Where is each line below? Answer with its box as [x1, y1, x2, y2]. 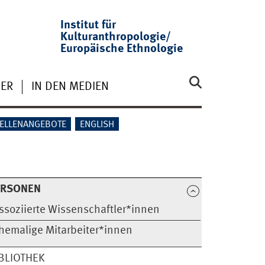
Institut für [60, 19, 117, 32]
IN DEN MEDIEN [31, 80, 109, 93]
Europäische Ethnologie [60, 43, 183, 56]
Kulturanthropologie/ [60, 31, 172, 44]
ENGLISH [80, 120, 115, 130]
